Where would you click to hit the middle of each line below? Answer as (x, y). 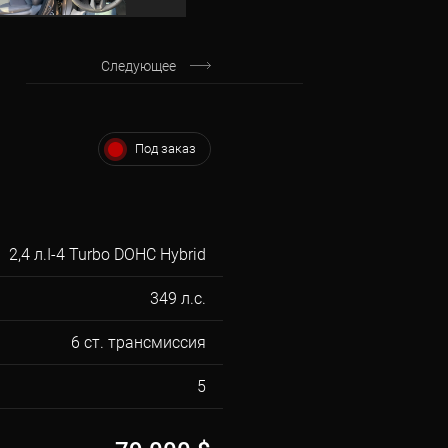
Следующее (138, 66)
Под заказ (165, 148)
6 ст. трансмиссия (139, 342)
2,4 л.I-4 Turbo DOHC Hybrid (108, 254)
